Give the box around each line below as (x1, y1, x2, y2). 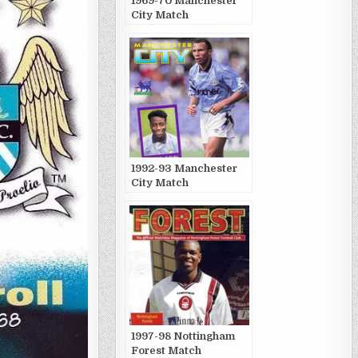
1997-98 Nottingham (130, 330, 235, 342)
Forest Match (130, 344, 201, 356)
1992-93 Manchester (130, 162, 237, 174)
